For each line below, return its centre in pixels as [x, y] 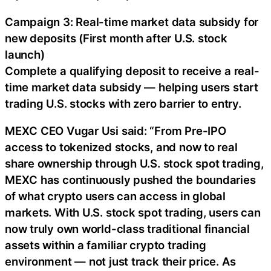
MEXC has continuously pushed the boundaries [130, 180]
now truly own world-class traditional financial [127, 229]
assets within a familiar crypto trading [106, 245]
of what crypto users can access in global [115, 196]
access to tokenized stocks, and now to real [121, 147]
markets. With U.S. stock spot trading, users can [133, 212]
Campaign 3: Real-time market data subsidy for [132, 21]
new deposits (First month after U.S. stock [116, 38]
